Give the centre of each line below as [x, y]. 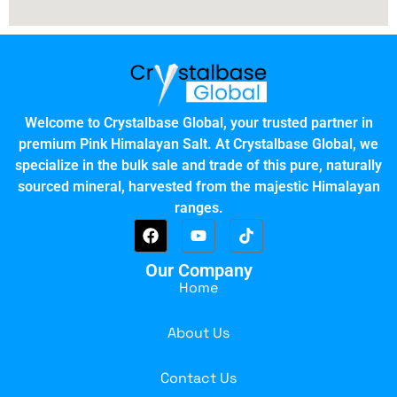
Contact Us [198, 378]
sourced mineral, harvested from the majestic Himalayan [198, 187]
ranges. [198, 208]
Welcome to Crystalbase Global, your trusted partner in [198, 123]
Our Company [198, 271]
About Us [198, 333]
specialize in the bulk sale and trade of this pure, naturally [198, 166]
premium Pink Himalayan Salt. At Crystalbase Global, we [198, 144]
